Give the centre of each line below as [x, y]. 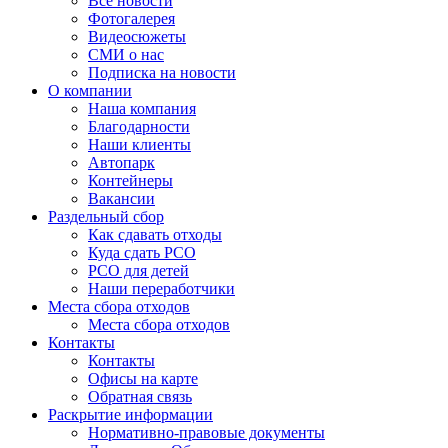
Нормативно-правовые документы [206, 432]
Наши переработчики [161, 288]
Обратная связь [140, 396]
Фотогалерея [131, 18]
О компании [90, 90]
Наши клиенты [139, 144]
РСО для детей [138, 270]
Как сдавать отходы [155, 234]
